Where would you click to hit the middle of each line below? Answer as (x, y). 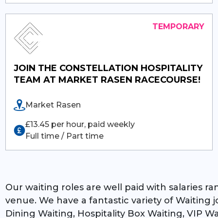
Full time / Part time (64, 136)
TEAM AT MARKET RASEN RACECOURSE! (107, 80)
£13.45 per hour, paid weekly (80, 124)
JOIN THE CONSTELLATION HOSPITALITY (108, 68)
